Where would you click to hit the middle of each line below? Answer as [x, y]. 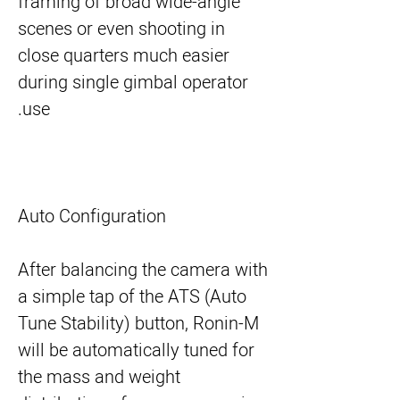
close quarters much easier [124, 56]
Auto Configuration [92, 217]
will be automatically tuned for [136, 350]
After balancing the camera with [143, 270]
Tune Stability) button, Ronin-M [138, 324]
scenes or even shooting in [121, 29]
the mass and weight [99, 377]
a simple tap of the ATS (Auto [132, 297]
